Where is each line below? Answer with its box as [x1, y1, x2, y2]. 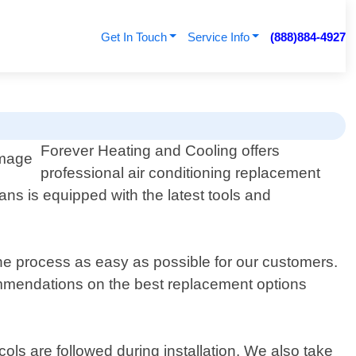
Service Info [187, 30, 250, 44]
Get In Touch [100, 30, 167, 44]
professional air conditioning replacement [41, 164, 321, 182]
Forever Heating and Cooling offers [41, 142, 281, 160]
